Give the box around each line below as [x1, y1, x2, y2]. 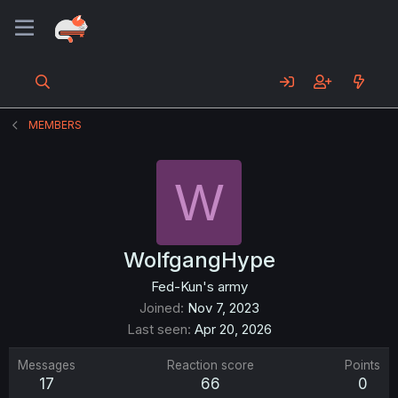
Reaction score [166, 358, 254, 372]
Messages [18, 358, 76, 372]
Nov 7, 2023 [187, 299, 259, 316]
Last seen [126, 321, 187, 338]
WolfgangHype [123, 247, 275, 273]
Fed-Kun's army [150, 278, 248, 295]
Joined [139, 299, 180, 316]
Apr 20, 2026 [194, 321, 272, 338]
